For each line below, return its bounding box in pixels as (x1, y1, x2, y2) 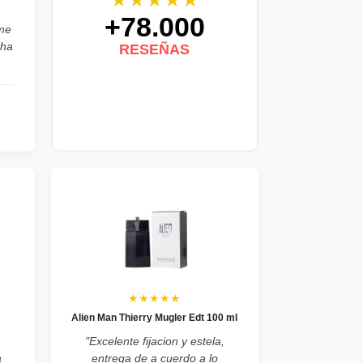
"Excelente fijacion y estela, (84, 334, 224, 348)
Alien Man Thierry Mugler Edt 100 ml (71, 311, 238, 323)
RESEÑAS (119, 41, 190, 58)
